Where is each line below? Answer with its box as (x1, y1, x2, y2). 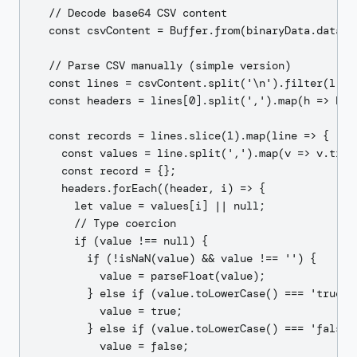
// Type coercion (36, 216, 176, 230)
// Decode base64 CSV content (36, 6, 227, 20)
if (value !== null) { (36, 233, 208, 248)
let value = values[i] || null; (36, 198, 265, 213)
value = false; (36, 339, 189, 353)
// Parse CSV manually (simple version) (36, 58, 291, 73)
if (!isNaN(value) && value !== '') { (36, 251, 316, 265)
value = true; (36, 304, 182, 318)
